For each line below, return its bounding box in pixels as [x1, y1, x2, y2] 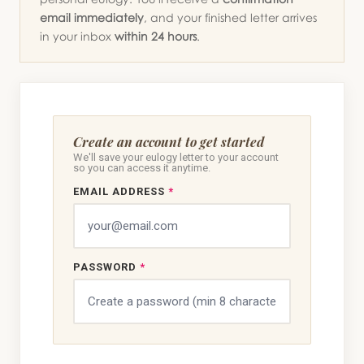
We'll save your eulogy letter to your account [73, 151, 279, 163]
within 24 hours [115, 29, 197, 43]
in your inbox [40, 29, 115, 43]
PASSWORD [73, 261, 140, 273]
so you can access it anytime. [73, 162, 210, 174]
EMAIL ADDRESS [73, 185, 168, 197]
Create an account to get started [73, 133, 264, 150]
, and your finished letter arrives [144, 11, 317, 24]
